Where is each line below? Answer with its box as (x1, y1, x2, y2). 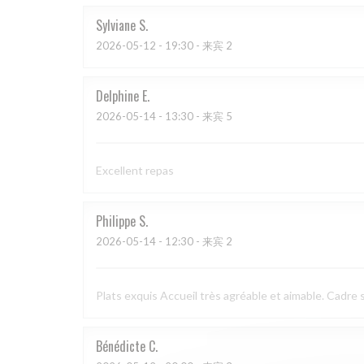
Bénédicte (96, 336, 145, 356)
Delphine (96, 86, 139, 106)
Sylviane (96, 15, 136, 35)
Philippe (96, 211, 136, 231)
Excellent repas (96, 163, 174, 177)
